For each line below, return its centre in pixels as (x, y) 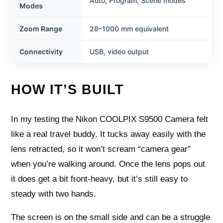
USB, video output (119, 51)
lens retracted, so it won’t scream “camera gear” (101, 149)
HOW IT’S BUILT (68, 89)
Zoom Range (41, 28)
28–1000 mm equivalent (129, 28)
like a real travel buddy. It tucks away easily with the (109, 134)
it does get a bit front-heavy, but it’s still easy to (100, 179)
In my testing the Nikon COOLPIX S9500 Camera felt (110, 119)
